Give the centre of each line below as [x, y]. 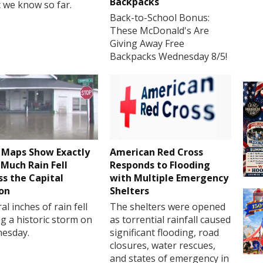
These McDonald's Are [160, 30]
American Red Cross [157, 152]
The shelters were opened [168, 206]
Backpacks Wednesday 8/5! [169, 56]
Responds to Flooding [160, 165]
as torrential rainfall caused [171, 219]
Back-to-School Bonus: [160, 17]
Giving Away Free [147, 43]
